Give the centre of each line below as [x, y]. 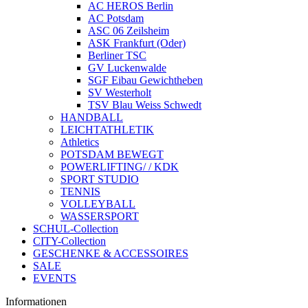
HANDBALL [92, 117]
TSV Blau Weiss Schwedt [145, 105]
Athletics [80, 142]
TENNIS [80, 191]
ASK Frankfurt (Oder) [137, 43]
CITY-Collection [69, 241]
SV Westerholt [120, 92]
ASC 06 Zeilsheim [129, 31]
